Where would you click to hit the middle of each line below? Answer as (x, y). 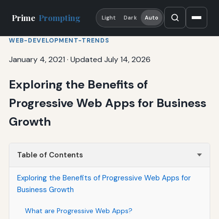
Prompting (60, 18)
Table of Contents (50, 155)
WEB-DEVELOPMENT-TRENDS (59, 40)
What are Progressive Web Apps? (78, 210)
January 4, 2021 (37, 59)
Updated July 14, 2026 (110, 59)
